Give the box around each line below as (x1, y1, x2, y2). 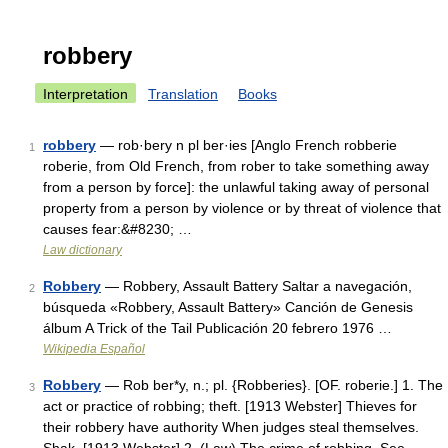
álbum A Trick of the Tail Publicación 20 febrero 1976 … (43, 320, 392, 336)
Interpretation (43, 86, 128, 102)
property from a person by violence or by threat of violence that (43, 200, 441, 216)
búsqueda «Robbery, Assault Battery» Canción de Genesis (43, 299, 413, 315)
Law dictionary (43, 243, 122, 257)
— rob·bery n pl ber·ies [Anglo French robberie (96, 137, 397, 153)
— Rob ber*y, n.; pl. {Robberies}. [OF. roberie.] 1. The (101, 377, 443, 393)
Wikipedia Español (43, 342, 145, 356)
